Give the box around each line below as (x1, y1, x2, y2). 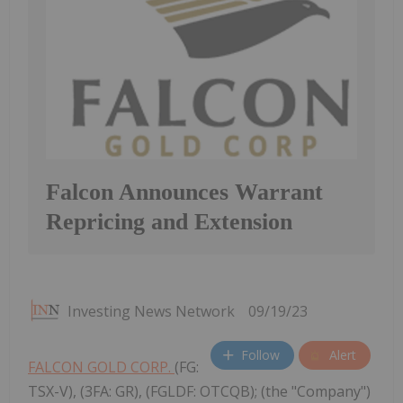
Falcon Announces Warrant (46, 178, 323, 205)
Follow (241, 346, 280, 364)
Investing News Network (67, 300, 235, 321)
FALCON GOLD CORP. (28, 356, 175, 377)
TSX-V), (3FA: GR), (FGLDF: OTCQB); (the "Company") (28, 381, 371, 401)
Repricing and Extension (46, 208, 292, 235)
